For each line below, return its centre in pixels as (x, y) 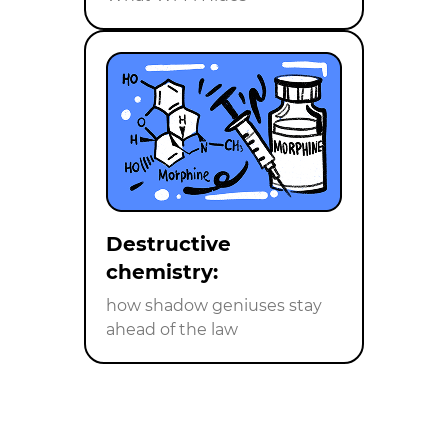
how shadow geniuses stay (214, 306)
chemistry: (162, 272)
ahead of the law (172, 330)
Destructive (168, 244)
